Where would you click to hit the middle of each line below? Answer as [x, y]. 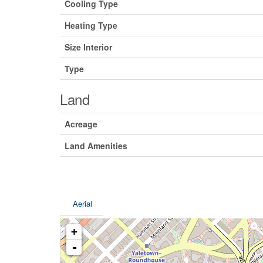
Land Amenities [96, 146]
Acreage [81, 124]
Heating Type [91, 26]
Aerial [82, 204]
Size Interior [88, 47]
